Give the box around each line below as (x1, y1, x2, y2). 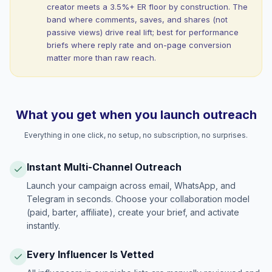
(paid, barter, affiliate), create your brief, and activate (27, 207, 239, 217)
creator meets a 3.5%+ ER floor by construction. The (47, 2, 248, 12)
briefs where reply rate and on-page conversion (47, 40, 231, 50)
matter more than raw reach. (47, 53, 156, 63)
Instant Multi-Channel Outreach (27, 161, 182, 173)
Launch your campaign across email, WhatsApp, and (27, 180, 236, 191)
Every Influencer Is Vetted (27, 248, 154, 260)
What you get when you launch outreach (15, 107, 257, 122)
